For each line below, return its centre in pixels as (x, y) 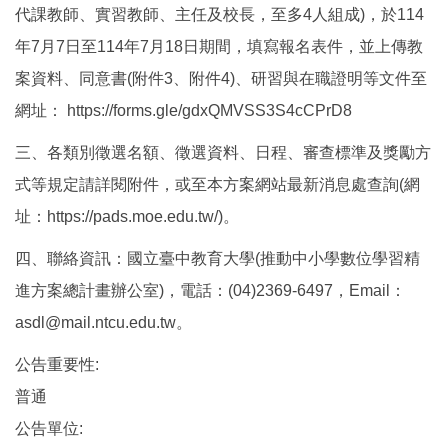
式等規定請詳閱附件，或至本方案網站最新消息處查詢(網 (217, 184)
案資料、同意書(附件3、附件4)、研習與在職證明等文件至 (221, 78)
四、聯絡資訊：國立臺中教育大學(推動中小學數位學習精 (217, 258)
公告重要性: (57, 364)
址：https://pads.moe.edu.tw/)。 (127, 216)
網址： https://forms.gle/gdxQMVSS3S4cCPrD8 (183, 110)
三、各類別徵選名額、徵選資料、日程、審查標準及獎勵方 (223, 152)
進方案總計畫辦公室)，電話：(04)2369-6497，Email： (210, 290)
